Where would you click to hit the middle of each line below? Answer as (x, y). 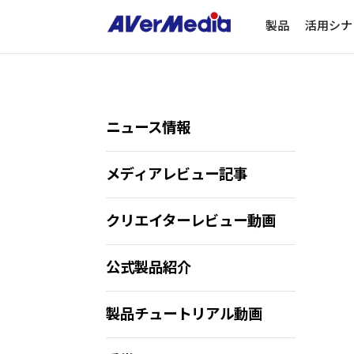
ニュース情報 (149, 128)
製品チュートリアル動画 (185, 314)
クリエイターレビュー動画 (191, 221)
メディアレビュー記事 (177, 174)
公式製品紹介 (149, 267)
